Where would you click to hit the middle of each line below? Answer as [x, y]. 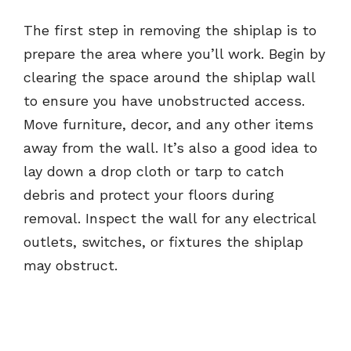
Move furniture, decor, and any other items [168, 125]
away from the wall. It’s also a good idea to [170, 148]
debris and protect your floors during [149, 195]
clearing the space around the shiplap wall [169, 78]
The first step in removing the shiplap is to [170, 31]
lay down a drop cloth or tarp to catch [154, 172]
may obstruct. [71, 266]
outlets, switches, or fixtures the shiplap [163, 242]
